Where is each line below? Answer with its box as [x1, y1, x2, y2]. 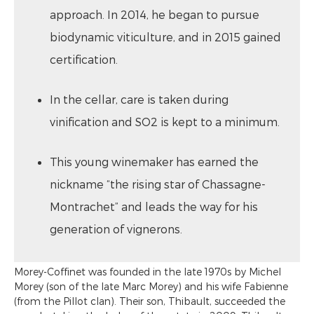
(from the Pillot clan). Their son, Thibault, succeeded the [14, 294, 285, 307]
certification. [50, 52, 118, 66]
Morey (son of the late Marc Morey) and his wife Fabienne [14, 280, 288, 292]
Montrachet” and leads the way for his [50, 199, 258, 213]
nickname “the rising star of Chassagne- [50, 177, 266, 191]
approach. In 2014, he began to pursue [50, 7, 259, 21]
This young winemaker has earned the [50, 154, 259, 168]
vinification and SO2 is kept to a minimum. [50, 114, 280, 128]
